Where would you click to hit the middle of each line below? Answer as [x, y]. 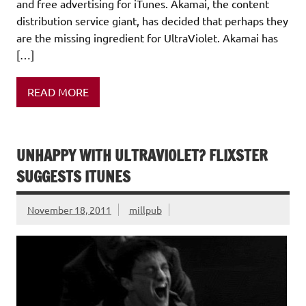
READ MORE [58, 92]
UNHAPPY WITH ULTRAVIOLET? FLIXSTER [142, 155]
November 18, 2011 [69, 209]
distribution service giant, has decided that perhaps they [152, 20]
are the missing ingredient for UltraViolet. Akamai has [147, 37]
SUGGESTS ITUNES [73, 176]
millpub [145, 209]
